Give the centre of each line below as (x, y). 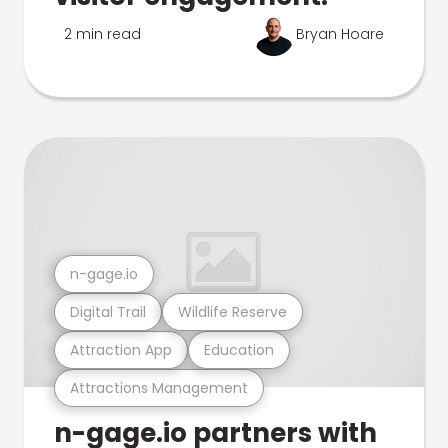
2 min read (102, 34)
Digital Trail (108, 311)
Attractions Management (159, 387)
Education (239, 349)
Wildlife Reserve (232, 311)
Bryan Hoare (340, 34)
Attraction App (121, 349)
